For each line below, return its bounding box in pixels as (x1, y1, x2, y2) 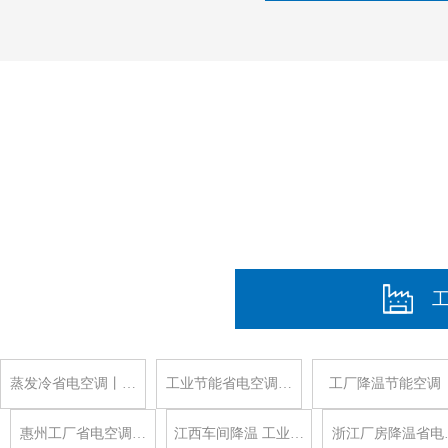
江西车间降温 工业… (174, 426, 304, 441)
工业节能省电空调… (166, 376, 292, 391)
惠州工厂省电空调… (20, 426, 146, 441)
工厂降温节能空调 (329, 376, 441, 391)
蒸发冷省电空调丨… (10, 376, 136, 391)
